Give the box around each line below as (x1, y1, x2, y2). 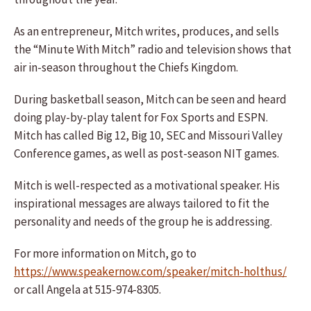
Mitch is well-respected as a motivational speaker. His (14, 178, 280, 193)
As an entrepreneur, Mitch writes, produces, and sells (14, 24, 279, 39)
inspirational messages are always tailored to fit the (14, 196, 269, 211)
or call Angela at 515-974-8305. (14, 282, 161, 297)
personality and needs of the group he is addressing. (14, 214, 272, 229)
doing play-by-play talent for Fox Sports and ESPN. (14, 110, 268, 125)
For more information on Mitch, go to (14, 246, 196, 261)
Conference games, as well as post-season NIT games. (14, 146, 279, 161)
